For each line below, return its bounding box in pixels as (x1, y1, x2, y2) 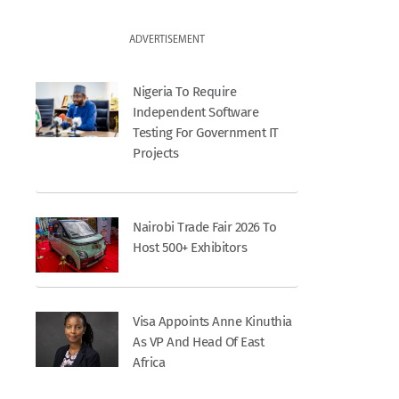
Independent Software (133, 103, 259, 120)
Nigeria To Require (133, 83, 237, 100)
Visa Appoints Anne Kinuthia (133, 313, 292, 330)
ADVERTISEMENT (129, 34, 206, 45)
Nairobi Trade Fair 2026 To (133, 218, 277, 235)
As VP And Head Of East (133, 334, 265, 351)
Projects (133, 144, 179, 161)
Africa (133, 354, 166, 371)
